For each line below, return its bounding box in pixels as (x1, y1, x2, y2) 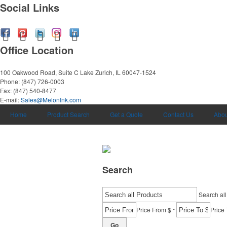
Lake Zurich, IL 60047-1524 (80, 68, 156, 77)
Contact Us (163, 110, 194, 119)
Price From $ (136, 205, 171, 214)
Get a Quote (110, 110, 143, 119)
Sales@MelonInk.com (21, 95, 81, 104)
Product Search (47, 110, 90, 119)
